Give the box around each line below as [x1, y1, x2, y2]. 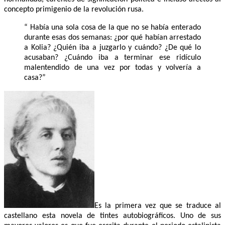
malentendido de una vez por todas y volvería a [24, 64, 201, 72]
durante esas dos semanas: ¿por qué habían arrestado [24, 34, 201, 42]
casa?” [24, 74, 46, 82]
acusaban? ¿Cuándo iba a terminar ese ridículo [24, 54, 201, 62]
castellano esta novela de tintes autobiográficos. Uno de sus [4, 212, 221, 220]
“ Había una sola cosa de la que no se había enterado [24, 24, 201, 32]
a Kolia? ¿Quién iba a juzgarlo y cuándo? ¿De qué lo [24, 44, 201, 52]
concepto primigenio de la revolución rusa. [4, 6, 144, 14]
